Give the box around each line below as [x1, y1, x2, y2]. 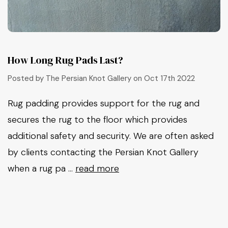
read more [75, 162, 119, 175]
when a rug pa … [8, 162, 75, 175]
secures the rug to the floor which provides [8, 113, 187, 126]
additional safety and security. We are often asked [8, 130, 214, 142]
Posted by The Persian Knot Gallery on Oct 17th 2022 [8, 73, 195, 83]
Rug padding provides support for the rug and [8, 97, 199, 109]
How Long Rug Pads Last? [8, 52, 123, 67]
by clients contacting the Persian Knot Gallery [8, 146, 198, 158]
